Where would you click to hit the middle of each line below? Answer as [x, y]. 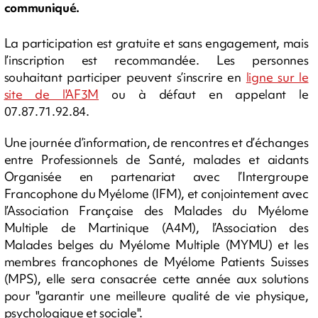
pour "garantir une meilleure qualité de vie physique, [156, 295]
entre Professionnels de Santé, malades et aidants [156, 159]
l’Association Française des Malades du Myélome [156, 210]
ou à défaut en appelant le [204, 94]
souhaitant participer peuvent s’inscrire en [125, 77]
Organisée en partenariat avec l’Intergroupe [156, 176]
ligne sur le [277, 77]
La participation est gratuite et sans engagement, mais [156, 43]
